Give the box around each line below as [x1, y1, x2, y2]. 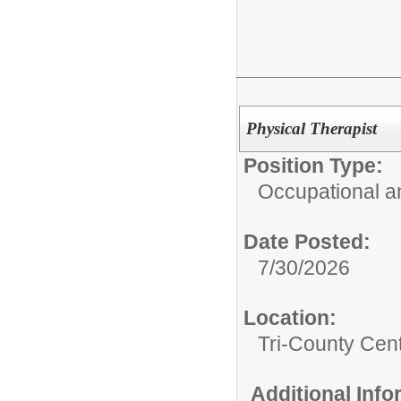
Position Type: [243, 153, 383, 177]
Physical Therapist [245, 118, 377, 138]
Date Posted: [243, 229, 371, 253]
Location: [243, 305, 337, 329]
